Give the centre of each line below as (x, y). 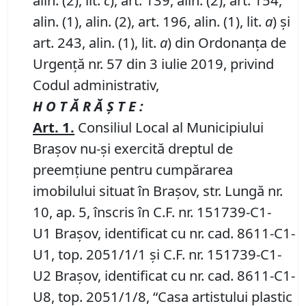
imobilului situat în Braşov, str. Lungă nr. (158, 191)
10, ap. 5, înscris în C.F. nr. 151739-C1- (152, 212)
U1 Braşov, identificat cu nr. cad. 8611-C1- (164, 233)
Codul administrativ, (96, 85)
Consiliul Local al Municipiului (169, 127)
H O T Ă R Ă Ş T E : (88, 106)
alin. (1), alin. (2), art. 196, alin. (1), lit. (149, 22)
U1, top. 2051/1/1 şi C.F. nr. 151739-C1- (157, 254)
